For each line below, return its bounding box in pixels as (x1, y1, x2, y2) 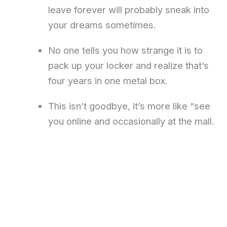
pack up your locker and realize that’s (48, 60, 209, 71)
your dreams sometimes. (48, 19, 156, 30)
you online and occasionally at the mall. (48, 116, 214, 127)
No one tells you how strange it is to (48, 45, 203, 56)
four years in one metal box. (48, 75, 168, 86)
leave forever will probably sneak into (48, 4, 209, 15)
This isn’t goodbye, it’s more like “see (48, 100, 210, 111)
